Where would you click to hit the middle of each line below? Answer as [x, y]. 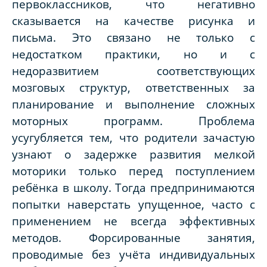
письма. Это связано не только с [133, 37]
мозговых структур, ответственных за [133, 87]
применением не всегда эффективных [133, 221]
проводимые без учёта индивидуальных [133, 254]
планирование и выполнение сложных [133, 104]
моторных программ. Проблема [133, 120]
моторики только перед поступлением [133, 170]
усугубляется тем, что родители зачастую [133, 137]
